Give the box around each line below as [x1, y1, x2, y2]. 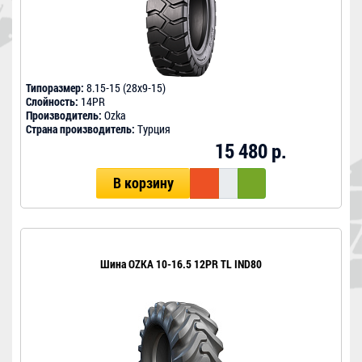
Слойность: [26, 94, 78, 110]
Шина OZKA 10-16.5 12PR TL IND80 [100, 256, 262, 272]
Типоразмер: [26, 80, 84, 96]
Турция [135, 121, 170, 137]
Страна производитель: [26, 121, 135, 137]
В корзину [112, 174, 174, 193]
